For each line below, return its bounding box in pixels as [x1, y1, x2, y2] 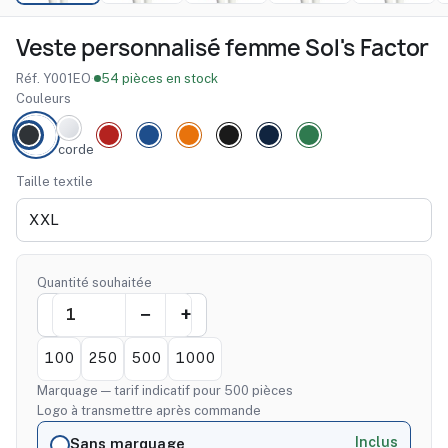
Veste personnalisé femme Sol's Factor [16, 32, 429, 63]
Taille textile [16, 173, 93, 189]
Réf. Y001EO [16, 70, 91, 86]
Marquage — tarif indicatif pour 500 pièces [37, 382, 293, 398]
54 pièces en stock [101, 70, 218, 86]
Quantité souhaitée [37, 274, 152, 290]
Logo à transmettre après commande [37, 402, 261, 418]
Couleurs [16, 90, 71, 106]
